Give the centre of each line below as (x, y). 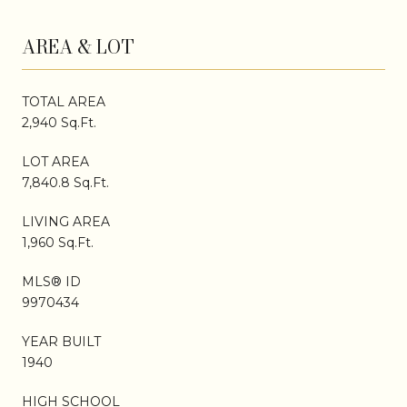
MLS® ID (51, 281)
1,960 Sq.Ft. (58, 242)
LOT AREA (55, 161)
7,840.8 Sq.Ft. (65, 182)
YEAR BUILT (61, 341)
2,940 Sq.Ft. (59, 122)
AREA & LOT (78, 46)
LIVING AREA (66, 221)
